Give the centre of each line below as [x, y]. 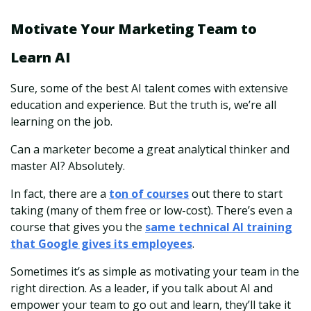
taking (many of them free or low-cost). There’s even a [151, 211]
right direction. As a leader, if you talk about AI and [142, 288]
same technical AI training [219, 227]
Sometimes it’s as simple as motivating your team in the [155, 272]
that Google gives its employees [101, 244]
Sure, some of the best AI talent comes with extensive [149, 89]
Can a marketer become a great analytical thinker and [150, 150]
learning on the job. [61, 122]
